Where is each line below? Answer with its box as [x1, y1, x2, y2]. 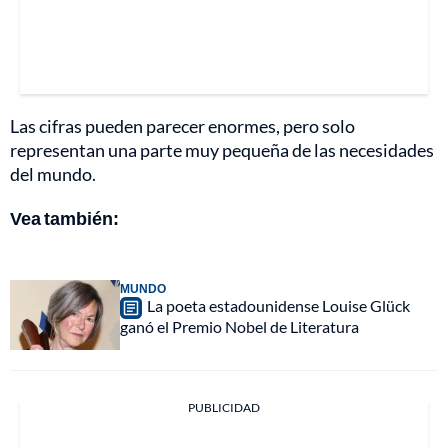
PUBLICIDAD [188, 399, 260, 415]
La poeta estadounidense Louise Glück [147, 295, 410, 315]
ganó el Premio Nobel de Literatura [120, 316, 359, 336]
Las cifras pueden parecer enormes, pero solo [10, 114, 355, 137]
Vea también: [10, 206, 119, 229]
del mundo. [10, 162, 96, 185]
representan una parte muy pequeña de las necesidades [10, 138, 434, 161]
